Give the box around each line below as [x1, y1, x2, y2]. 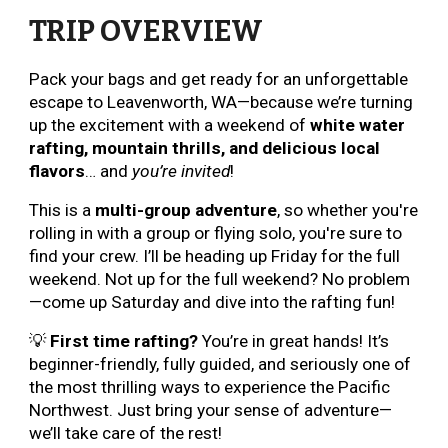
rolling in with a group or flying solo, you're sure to [29, 223, 403, 243]
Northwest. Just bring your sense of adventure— [29, 400, 393, 420]
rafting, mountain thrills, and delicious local [29, 138, 381, 158]
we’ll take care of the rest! [29, 423, 223, 443]
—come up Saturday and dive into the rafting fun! [29, 292, 396, 312]
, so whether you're [277, 200, 419, 220]
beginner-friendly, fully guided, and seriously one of [29, 354, 412, 374]
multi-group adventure [95, 200, 278, 220]
